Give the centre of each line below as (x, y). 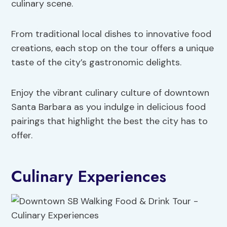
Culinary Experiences (89, 177)
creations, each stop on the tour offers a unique (113, 48)
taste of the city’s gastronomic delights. (97, 63)
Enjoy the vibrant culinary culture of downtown (110, 93)
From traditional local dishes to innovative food (111, 34)
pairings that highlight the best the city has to (110, 121)
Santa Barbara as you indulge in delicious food (109, 107)
